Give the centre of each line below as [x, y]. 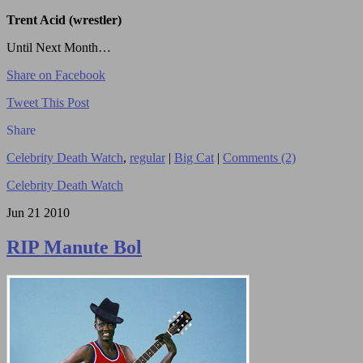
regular [147, 158]
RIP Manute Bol [74, 248]
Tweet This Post [48, 103]
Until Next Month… [59, 48]
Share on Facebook [56, 75]
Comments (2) [259, 158]
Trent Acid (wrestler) [64, 20]
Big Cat [194, 158]
